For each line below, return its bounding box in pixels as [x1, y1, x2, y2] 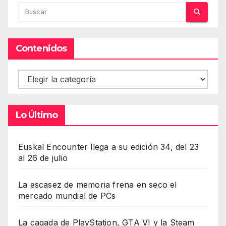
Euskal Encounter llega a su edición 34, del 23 [18, 141, 199, 152]
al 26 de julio [18, 152, 68, 163]
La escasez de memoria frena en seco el [18, 179, 177, 190]
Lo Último [16, 109, 58, 121]
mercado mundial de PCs [18, 190, 116, 201]
